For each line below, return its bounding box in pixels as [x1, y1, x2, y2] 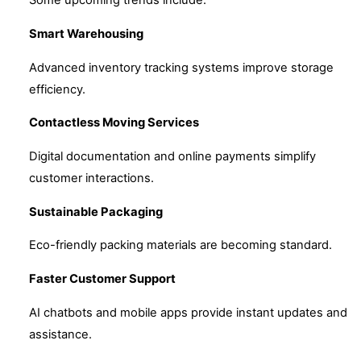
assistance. [29, 326, 92, 342]
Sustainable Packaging [29, 204, 163, 219]
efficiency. [29, 81, 85, 97]
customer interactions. [29, 170, 154, 185]
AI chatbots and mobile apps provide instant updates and [29, 305, 347, 320]
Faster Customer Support [29, 272, 176, 287]
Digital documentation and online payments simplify [29, 148, 316, 164]
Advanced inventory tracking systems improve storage [29, 60, 334, 75]
